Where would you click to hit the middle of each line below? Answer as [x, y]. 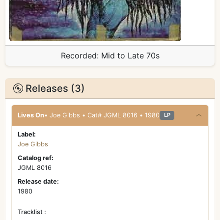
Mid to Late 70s [130, 55]
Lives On [31, 115]
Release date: [38, 181]
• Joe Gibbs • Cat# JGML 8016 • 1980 [150, 115]
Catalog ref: [36, 158]
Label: [27, 134]
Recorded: [80, 55]
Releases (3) [54, 88]
